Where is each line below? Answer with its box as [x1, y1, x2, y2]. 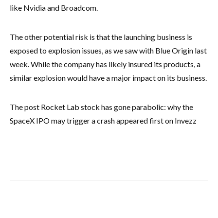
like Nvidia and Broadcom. [10, 2, 98, 12]
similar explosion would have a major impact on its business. [10, 73, 207, 82]
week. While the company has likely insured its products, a [10, 59, 200, 69]
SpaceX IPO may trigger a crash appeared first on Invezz [10, 115, 197, 125]
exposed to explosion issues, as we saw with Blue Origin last [10, 45, 207, 55]
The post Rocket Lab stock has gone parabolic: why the [10, 102, 193, 111]
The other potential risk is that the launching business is [10, 32, 192, 41]
